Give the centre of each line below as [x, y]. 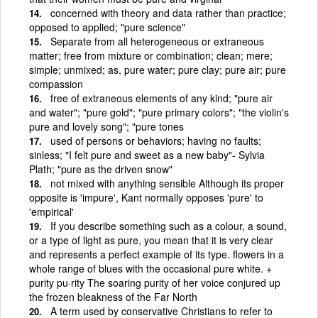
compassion [56, 83]
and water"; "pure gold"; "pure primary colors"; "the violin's [159, 112]
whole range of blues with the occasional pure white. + [150, 268]
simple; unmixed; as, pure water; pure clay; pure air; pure [158, 69]
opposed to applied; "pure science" [107, 27]
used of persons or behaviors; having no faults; [156, 140]
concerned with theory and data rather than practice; [168, 12]
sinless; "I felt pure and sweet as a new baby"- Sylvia [147, 154]
